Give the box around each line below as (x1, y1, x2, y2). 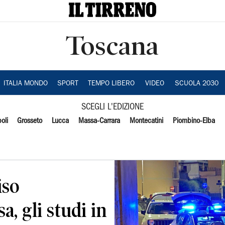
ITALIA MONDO (3, 80, 48, 87)
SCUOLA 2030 (174, 80, 218, 87)
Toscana (66, 31, 159, 60)
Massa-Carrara (78, 118, 121, 125)
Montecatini (129, 118, 163, 125)
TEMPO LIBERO (87, 80, 135, 87)
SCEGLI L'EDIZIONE (81, 103, 144, 111)
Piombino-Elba (172, 118, 215, 125)
